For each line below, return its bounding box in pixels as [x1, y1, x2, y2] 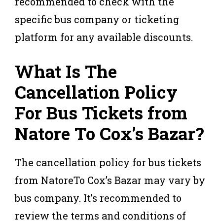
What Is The [15, 59, 117, 82]
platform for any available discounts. [15, 30, 193, 43]
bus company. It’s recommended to [15, 191, 182, 204]
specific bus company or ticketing [15, 12, 179, 26]
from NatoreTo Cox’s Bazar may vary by [15, 173, 205, 186]
